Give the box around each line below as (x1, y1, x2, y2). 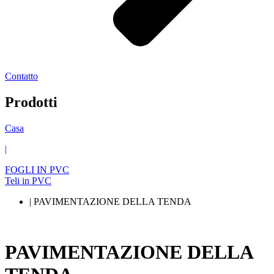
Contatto (5, 70, 38, 81)
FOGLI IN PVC (5, 164, 69, 175)
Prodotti (5, 94, 57, 110)
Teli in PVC (5, 175, 51, 186)
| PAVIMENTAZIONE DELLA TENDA (29, 196, 191, 207)
